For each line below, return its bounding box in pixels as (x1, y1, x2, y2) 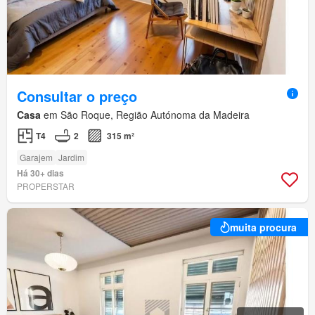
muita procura (230, 219, 297, 234)
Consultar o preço (17, 85, 137, 106)
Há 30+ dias (17, 166, 64, 179)
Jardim (58, 150, 84, 163)
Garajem (20, 150, 53, 163)
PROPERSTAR (17, 179, 75, 192)
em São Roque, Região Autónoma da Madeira (41, 107, 250, 122)
